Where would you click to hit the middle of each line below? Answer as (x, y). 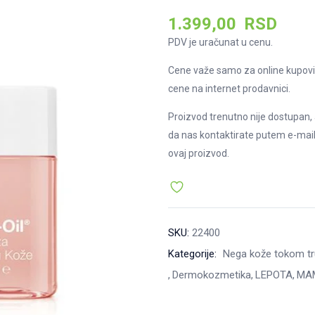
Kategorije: (194, 253)
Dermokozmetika (212, 275)
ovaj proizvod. (199, 153)
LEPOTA (274, 275)
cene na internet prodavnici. (229, 88)
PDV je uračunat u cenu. (220, 42)
